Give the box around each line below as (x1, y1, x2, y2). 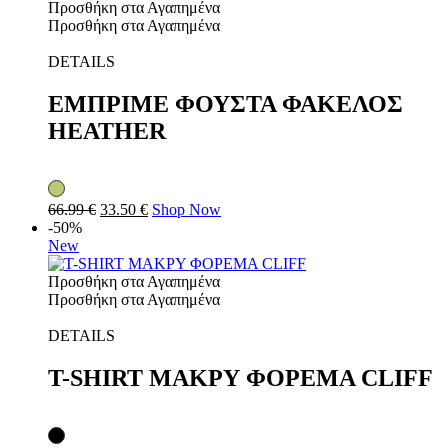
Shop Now (152, 200, 221, 218)
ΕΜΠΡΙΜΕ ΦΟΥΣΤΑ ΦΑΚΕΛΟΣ (48, 90, 403, 117)
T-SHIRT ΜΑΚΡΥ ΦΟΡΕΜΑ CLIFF (48, 364, 433, 391)
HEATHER (48, 117, 166, 144)
